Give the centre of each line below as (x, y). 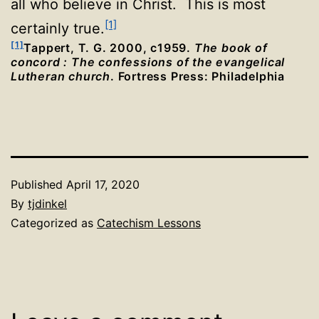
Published (38, 184)
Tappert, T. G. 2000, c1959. (109, 48)
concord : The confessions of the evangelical (148, 62)
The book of (231, 48)
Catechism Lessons (149, 223)
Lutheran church (61, 76)
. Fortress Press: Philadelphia (198, 76)
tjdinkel (47, 204)
